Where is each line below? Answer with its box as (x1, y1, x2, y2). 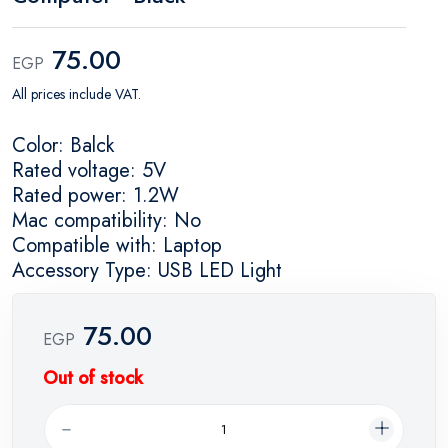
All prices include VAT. (12, 83, 141, 104)
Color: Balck (12, 130, 114, 160)
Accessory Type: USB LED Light (12, 255, 282, 285)
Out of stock (43, 364, 143, 391)
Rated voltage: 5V (12, 155, 166, 185)
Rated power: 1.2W (12, 180, 179, 210)
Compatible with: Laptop (12, 230, 222, 260)
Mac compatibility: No (12, 205, 201, 235)
